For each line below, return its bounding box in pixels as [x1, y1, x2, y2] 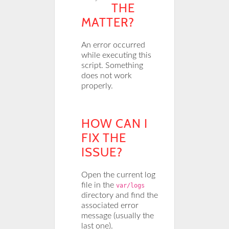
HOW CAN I [81, 116, 148, 131]
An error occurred [81, 40, 146, 49]
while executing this [81, 51, 152, 59]
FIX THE [81, 130, 127, 145]
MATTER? [81, 14, 135, 30]
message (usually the [81, 211, 154, 220]
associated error [81, 201, 139, 210]
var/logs [116, 181, 145, 189]
